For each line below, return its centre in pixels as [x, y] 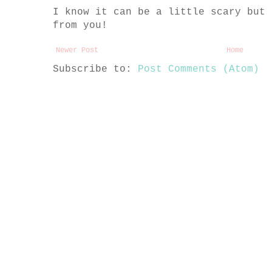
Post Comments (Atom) [199, 69]
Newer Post [77, 50]
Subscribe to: [95, 69]
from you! [80, 25]
